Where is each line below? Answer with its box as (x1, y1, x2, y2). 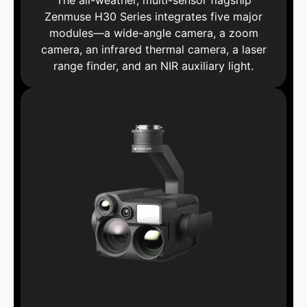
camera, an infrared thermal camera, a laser (40, 42, 267, 57)
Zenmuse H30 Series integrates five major (45, 10, 262, 24)
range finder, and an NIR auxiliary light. (53, 59, 254, 73)
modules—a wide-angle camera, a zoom (49, 26, 258, 40)
